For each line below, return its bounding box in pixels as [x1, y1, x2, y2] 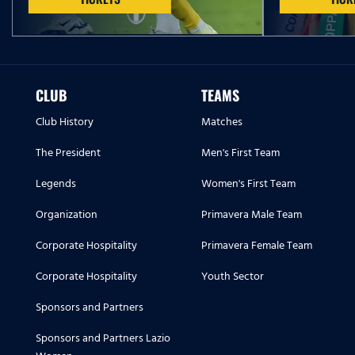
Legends [36, 174, 76, 193]
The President [36, 143, 101, 162]
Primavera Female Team [201, 236, 312, 255]
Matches [201, 113, 242, 132]
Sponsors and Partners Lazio [36, 329, 170, 348]
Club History [36, 113, 94, 132]
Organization [36, 205, 97, 224]
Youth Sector [201, 267, 264, 286]
